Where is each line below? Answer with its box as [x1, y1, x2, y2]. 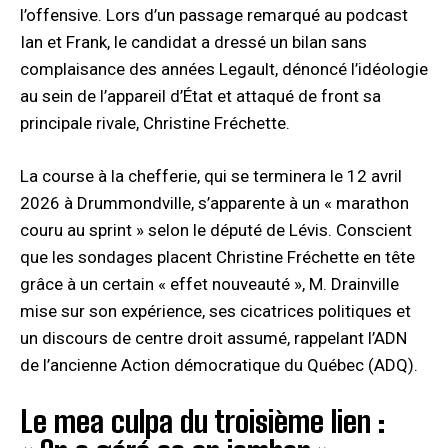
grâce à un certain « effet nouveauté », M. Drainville [20, 273, 399, 294]
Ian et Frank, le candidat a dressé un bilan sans [20, 31, 367, 52]
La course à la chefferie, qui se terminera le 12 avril [20, 165, 402, 186]
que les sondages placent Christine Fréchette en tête [20, 246, 415, 267]
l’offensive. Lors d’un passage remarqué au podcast [20, 4, 408, 25]
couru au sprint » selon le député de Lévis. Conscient [20, 219, 412, 240]
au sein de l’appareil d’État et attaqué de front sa [20, 85, 381, 106]
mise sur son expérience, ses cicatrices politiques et [20, 300, 411, 321]
